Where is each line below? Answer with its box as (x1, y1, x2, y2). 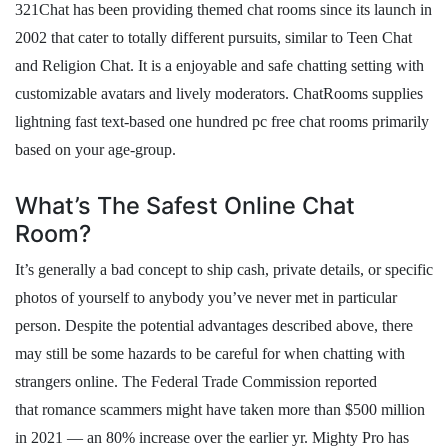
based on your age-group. (15, 141, 176, 158)
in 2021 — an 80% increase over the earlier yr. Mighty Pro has (15, 429, 409, 446)
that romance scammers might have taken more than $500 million (15, 401, 425, 418)
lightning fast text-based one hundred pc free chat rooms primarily (15, 113, 429, 130)
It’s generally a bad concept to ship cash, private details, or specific (15, 261, 433, 278)
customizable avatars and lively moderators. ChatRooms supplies (15, 85, 423, 102)
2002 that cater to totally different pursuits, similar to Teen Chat (15, 29, 412, 46)
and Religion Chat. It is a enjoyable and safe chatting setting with (15, 57, 424, 74)
